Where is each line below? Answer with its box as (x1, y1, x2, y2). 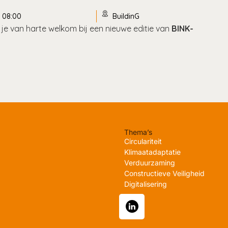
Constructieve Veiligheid (124, 168, 205, 178)
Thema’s (124, 127, 152, 136)
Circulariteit (124, 136, 162, 146)
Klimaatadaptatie (124, 147, 181, 156)
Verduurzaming (124, 158, 175, 167)
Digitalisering (124, 179, 167, 188)
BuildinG (112, 12, 140, 21)
